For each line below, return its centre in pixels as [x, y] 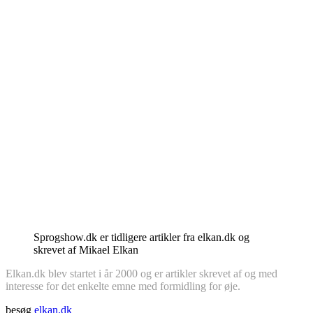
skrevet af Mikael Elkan [86, 249]
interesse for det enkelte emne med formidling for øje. [124, 286]
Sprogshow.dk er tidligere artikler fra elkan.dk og [141, 237]
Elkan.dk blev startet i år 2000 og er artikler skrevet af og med [141, 273]
